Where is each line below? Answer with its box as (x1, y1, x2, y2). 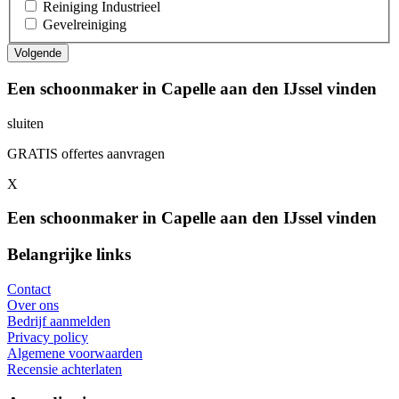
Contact (7, 281, 51, 297)
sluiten (7, 115, 44, 131)
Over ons (7, 297, 59, 313)
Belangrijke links (7, 245, 131, 265)
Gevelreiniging (43, 17, 126, 33)
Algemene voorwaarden (7, 345, 142, 361)
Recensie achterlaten (7, 361, 122, 377)
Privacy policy (7, 329, 88, 345)
